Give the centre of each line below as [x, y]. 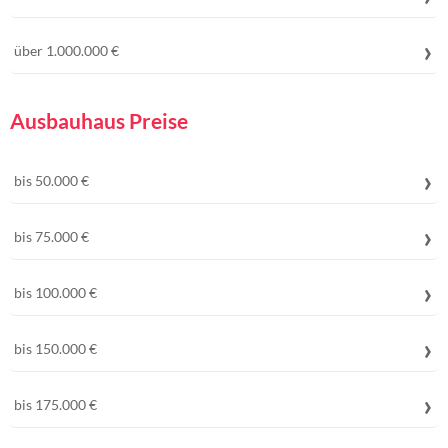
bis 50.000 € [51, 180]
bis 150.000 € [55, 348]
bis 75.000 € [51, 236]
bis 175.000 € [55, 404]
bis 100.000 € [55, 292]
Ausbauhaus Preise [99, 120]
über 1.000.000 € [66, 50]
